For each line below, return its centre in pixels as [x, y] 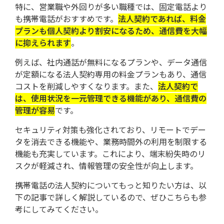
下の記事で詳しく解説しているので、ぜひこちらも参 [111, 197]
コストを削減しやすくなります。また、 [86, 86]
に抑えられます [43, 43]
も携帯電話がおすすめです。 [66, 19]
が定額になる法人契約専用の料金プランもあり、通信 [111, 74]
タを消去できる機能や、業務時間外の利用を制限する [111, 142]
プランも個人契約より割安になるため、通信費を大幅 [111, 31]
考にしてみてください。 [59, 209]
